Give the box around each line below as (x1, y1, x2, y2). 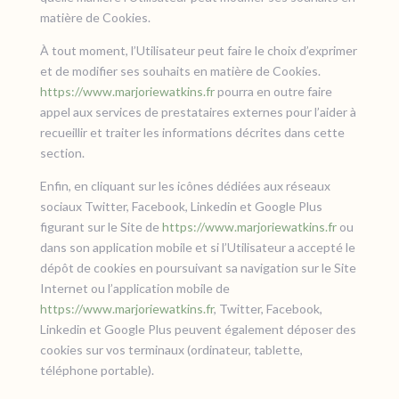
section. (39, 145, 85, 160)
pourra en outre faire (214, 84, 332, 99)
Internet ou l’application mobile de (39, 281, 230, 296)
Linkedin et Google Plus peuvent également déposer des (39, 322, 356, 337)
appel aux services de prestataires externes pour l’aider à (39, 104, 356, 119)
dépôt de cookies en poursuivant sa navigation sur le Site (39, 260, 356, 275)
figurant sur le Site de (39, 219, 162, 234)
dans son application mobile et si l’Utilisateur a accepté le (39, 240, 355, 255)
